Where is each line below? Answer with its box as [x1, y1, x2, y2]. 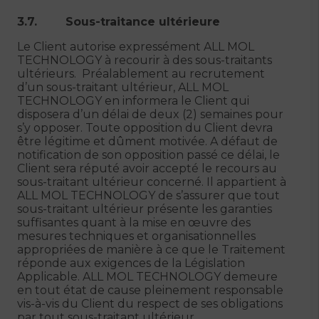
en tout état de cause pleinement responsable [17, 283, 283, 297]
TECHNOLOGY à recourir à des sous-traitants [17, 53, 272, 67]
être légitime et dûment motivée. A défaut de [17, 135, 278, 148]
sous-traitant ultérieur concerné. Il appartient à [17, 175, 286, 189]
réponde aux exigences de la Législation [17, 256, 245, 270]
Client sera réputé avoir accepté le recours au [17, 162, 277, 175]
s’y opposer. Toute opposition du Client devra [17, 121, 273, 135]
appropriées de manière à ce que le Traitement [17, 243, 286, 256]
